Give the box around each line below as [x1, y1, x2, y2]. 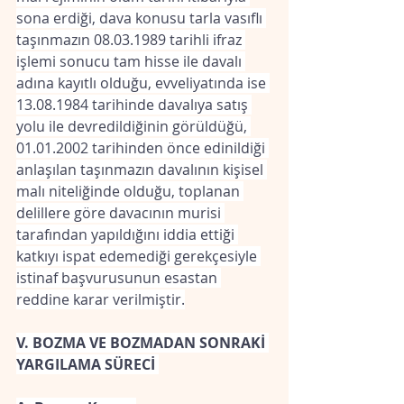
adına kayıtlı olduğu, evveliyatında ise [16, 73, 270, 93]
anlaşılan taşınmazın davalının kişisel [16, 160, 267, 179]
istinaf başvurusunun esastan [16, 268, 221, 288]
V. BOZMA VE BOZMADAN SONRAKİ [16, 333, 269, 353]
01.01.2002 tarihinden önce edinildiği [16, 138, 269, 158]
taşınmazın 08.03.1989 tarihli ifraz [16, 30, 245, 50]
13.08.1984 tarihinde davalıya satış [16, 95, 252, 115]
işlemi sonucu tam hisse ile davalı [16, 51, 245, 71]
